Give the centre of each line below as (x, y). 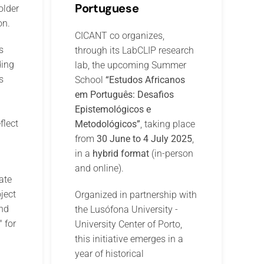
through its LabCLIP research (135, 51)
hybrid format (121, 154)
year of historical (110, 254)
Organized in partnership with (136, 195)
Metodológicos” (108, 124)
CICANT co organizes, (120, 36)
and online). (100, 169)
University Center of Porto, (129, 225)
